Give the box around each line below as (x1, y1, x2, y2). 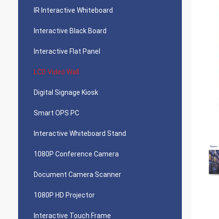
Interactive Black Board (34, 27, 107, 35)
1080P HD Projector (34, 191, 95, 199)
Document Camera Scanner (34, 171, 121, 178)
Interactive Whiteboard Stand (34, 130, 126, 137)
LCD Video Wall (34, 68, 79, 76)
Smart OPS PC (34, 109, 79, 117)
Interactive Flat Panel (34, 47, 100, 55)
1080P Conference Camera (34, 150, 119, 158)
